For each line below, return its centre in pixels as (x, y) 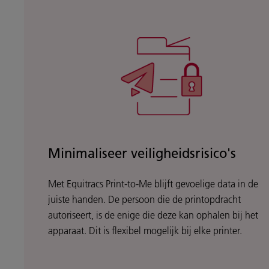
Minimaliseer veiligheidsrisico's (142, 153)
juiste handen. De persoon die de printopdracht (144, 200)
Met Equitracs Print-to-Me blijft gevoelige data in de (153, 184)
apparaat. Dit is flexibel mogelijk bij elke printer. (145, 231)
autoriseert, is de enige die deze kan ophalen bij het (153, 215)
